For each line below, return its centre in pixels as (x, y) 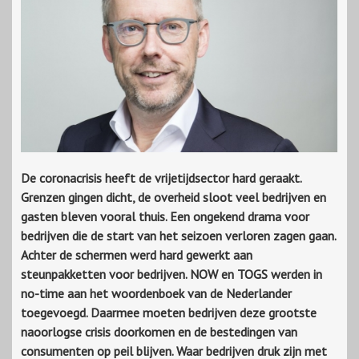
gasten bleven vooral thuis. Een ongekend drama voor (165, 217)
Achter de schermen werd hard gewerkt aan (137, 255)
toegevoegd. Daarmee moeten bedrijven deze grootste (169, 313)
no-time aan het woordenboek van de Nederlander (156, 294)
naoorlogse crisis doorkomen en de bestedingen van (159, 332)
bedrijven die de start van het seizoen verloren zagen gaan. (178, 236)
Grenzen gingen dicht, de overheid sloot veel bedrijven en (173, 198)
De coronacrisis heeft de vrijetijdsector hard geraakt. (161, 178)
